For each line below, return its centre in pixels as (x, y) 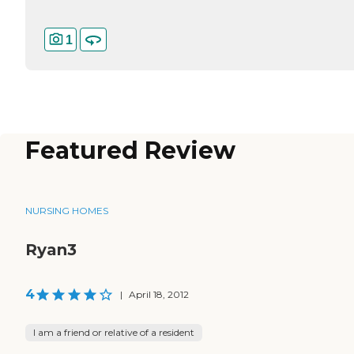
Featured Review (130, 151)
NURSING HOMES (67, 211)
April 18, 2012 (159, 295)
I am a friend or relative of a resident (114, 333)
